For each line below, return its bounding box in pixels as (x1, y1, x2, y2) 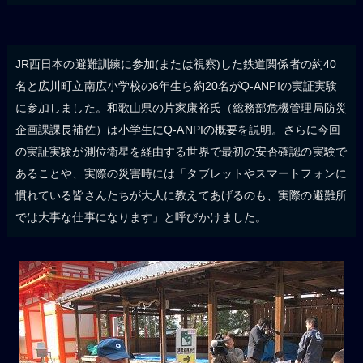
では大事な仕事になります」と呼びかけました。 (15, 210, 267, 224)
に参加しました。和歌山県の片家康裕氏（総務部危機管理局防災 (15, 100, 347, 114)
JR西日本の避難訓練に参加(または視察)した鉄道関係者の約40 (15, 57, 337, 70)
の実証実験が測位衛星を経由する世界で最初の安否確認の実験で (15, 144, 347, 158)
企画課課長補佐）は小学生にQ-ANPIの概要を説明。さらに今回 (15, 122, 341, 136)
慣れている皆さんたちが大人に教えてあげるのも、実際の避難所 (15, 188, 347, 202)
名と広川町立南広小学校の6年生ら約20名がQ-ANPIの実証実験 (15, 79, 338, 92)
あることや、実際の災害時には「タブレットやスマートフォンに (15, 166, 347, 180)
